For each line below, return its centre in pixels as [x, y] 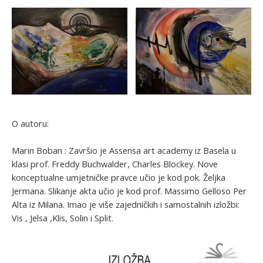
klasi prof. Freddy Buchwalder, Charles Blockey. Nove [115, 163]
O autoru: [30, 123]
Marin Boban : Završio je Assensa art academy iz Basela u [124, 150]
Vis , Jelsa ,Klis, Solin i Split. [67, 218]
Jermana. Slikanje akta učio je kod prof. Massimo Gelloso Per [129, 190]
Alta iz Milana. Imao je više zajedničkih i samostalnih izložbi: [126, 204]
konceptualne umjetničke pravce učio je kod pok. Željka [119, 177]
